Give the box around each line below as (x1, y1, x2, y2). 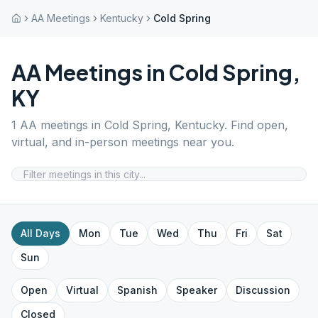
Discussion (236, 284, 290, 296)
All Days (21, 227, 60, 239)
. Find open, (224, 118, 288, 132)
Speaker (176, 284, 217, 296)
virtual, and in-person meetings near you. (11, 135, 234, 149)
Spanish (117, 284, 158, 296)
